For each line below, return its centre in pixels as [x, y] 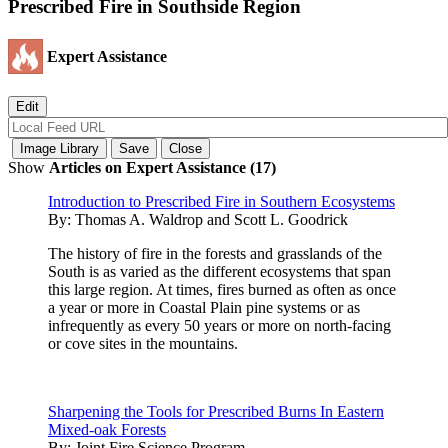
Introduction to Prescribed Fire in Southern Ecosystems [221, 201]
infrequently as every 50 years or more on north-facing [219, 325]
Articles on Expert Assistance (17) [162, 167]
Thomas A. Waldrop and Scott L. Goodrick [211, 219]
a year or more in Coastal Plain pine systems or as [204, 307]
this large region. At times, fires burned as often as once [222, 289]
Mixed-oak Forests [107, 429]
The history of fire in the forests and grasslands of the [215, 253]
